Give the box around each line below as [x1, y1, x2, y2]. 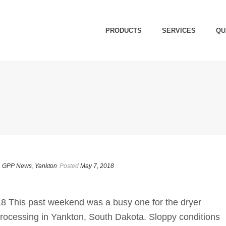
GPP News [2, 162, 32, 169]
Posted [60, 162, 79, 169]
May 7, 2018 [80, 162, 114, 169]
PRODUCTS [105, 27, 142, 35]
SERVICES [162, 27, 196, 35]
